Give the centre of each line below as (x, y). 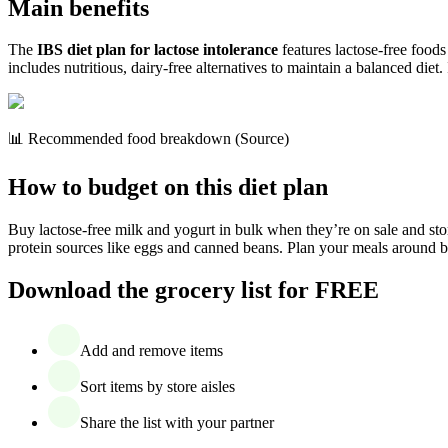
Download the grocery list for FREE (193, 290)
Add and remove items (151, 351)
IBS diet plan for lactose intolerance (157, 50)
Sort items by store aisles (157, 387)
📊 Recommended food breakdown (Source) (148, 139)
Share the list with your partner (177, 423)
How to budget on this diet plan (168, 187)
